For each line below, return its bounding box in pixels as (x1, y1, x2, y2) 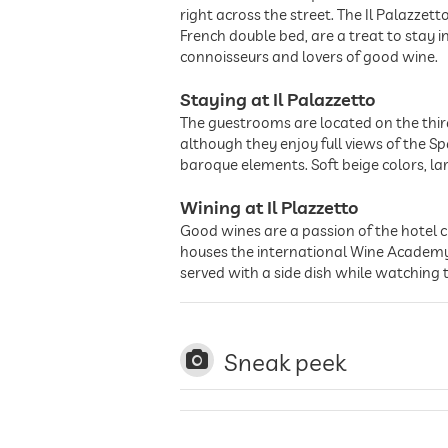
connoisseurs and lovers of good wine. (180, 47, 438, 66)
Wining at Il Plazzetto (180, 196, 359, 219)
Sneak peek (224, 347, 346, 377)
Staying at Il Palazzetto (180, 88, 376, 111)
